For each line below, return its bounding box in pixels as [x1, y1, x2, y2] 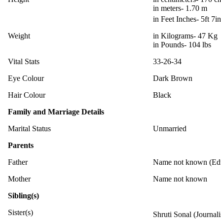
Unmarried [153, 124, 186, 133]
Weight [8, 31, 30, 40]
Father [8, 157, 28, 166]
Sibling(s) [8, 191, 39, 200]
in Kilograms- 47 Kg [153, 31, 218, 40]
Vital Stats [8, 57, 39, 66]
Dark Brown [153, 74, 192, 82]
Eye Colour [8, 74, 44, 82]
